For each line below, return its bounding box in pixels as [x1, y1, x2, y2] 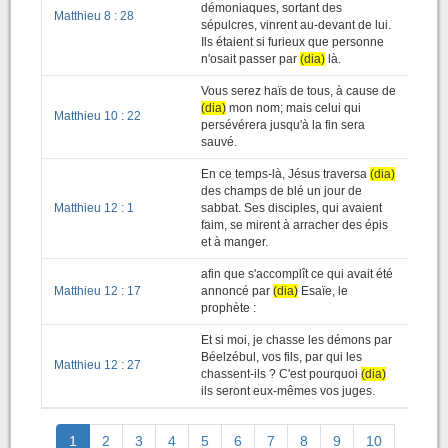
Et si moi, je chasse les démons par [201, 333, 392, 347]
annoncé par [201, 284, 273, 298]
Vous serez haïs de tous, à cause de [201, 84, 396, 98]
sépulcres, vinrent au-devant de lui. [201, 18, 391, 32]
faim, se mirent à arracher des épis [201, 218, 388, 232]
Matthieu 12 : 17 [54, 284, 141, 298]
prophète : [201, 301, 256, 315]
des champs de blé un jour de [201, 184, 362, 198]
